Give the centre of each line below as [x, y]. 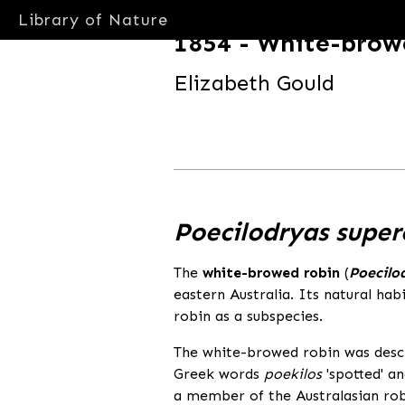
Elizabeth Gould [254, 83]
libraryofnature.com [243, 115]
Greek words [219, 373]
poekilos [293, 373]
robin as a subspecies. [248, 316]
